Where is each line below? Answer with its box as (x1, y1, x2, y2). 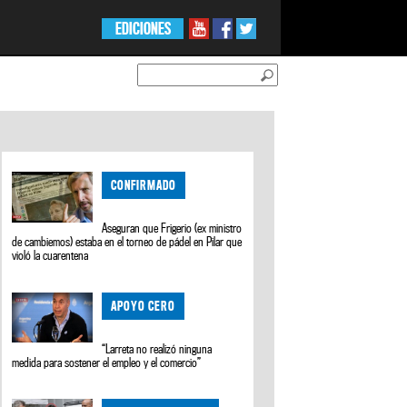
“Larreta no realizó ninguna (102, 341, 213, 356)
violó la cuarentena (11, 248, 88, 263)
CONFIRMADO (111, 177, 177, 194)
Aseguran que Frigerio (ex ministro (102, 221, 243, 236)
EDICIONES (114, 19, 171, 38)
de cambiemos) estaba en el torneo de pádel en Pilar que (11, 234, 242, 250)
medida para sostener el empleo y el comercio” (11, 354, 201, 370)
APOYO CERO (111, 297, 176, 313)
